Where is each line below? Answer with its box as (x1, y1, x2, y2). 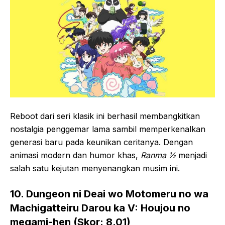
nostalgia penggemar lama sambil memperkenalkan (10, 124, 205, 135)
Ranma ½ (141, 150, 176, 161)
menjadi (176, 150, 207, 161)
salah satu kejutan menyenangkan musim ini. (10, 163, 180, 174)
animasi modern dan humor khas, (10, 150, 141, 161)
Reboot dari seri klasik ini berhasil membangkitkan (10, 111, 200, 122)
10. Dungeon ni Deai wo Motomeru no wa (10, 188, 208, 200)
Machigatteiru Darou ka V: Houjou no (10, 202, 190, 214)
